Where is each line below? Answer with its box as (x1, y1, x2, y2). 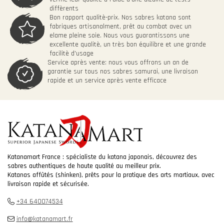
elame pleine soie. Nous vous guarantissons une (49, 31, 189, 40)
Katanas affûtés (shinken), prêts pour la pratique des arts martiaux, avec (7, 170, 214, 180)
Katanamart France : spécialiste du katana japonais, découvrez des (7, 152, 197, 162)
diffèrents (49, 4, 78, 13)
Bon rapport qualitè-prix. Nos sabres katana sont (49, 13, 191, 22)
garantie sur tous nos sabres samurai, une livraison (47, 67, 198, 76)
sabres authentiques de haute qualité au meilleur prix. (7, 161, 161, 171)
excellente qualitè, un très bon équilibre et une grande (49, 40, 206, 49)
